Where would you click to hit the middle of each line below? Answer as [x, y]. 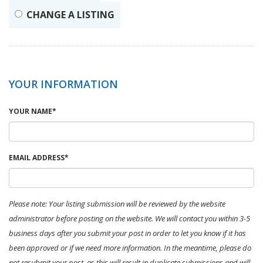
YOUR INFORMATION [63, 84]
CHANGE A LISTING [70, 15]
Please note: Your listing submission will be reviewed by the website [117, 204]
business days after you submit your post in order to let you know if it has [127, 233]
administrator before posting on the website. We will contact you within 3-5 [129, 218]
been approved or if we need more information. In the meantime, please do [130, 248]
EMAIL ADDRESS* [39, 158]
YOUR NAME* [33, 111]
